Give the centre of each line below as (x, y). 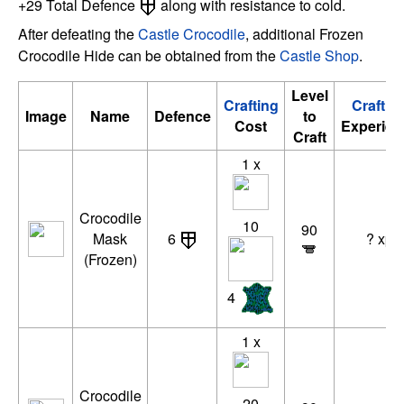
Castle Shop (319, 55)
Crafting (251, 105)
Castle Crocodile (192, 33)
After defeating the (78, 33)
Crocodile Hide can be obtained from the (149, 55)
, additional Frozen (304, 33)
